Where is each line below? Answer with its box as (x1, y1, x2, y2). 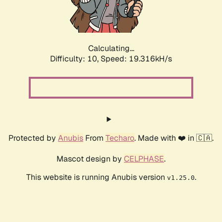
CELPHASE (124, 154, 164, 165)
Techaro (106, 133, 134, 144)
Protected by (8, 133, 58, 144)
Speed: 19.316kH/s (101, 54, 172, 64)
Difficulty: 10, (50, 54, 101, 64)
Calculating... (88, 43, 134, 54)
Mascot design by (56, 154, 124, 165)
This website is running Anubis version (26, 172, 167, 183)
